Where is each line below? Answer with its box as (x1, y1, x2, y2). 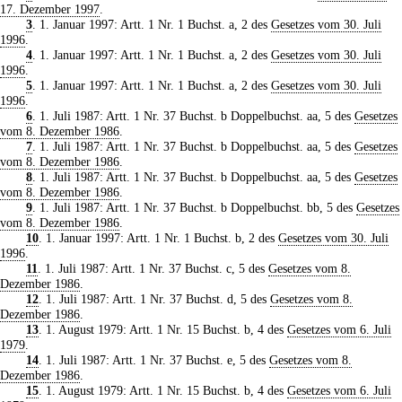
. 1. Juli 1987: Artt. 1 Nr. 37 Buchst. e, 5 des (38, 353, 269, 368)
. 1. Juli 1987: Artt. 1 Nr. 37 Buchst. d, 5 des (38, 292, 270, 307)
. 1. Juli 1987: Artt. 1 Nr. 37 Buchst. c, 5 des (37, 261, 268, 276)
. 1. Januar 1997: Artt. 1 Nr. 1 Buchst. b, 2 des (38, 231, 278, 246)
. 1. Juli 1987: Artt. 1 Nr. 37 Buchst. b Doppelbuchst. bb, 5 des (31, 200, 356, 215)
